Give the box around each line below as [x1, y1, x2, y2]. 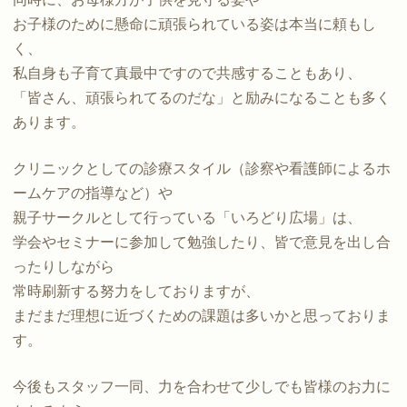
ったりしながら [13, 258, 114, 274]
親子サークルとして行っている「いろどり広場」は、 [13, 209, 362, 225]
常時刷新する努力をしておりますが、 [13, 283, 260, 299]
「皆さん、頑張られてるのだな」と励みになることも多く [13, 89, 391, 105]
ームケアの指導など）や [13, 184, 173, 201]
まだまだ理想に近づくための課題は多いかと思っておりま [13, 307, 391, 323]
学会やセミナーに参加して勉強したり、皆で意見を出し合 [13, 233, 391, 250]
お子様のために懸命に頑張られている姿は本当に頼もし [13, 15, 376, 32]
